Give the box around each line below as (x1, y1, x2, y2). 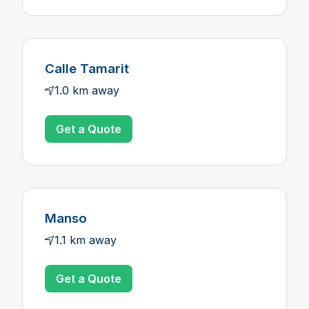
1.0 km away (54, 83, 119, 97)
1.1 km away (54, 233, 117, 247)
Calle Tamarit (45, 61, 129, 77)
